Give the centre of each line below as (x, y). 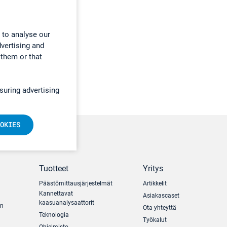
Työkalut (155, 220)
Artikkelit (155, 184)
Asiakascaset (161, 196)
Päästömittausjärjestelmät (76, 184)
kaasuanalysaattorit (67, 203)
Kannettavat (56, 194)
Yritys (153, 169)
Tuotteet (54, 169)
